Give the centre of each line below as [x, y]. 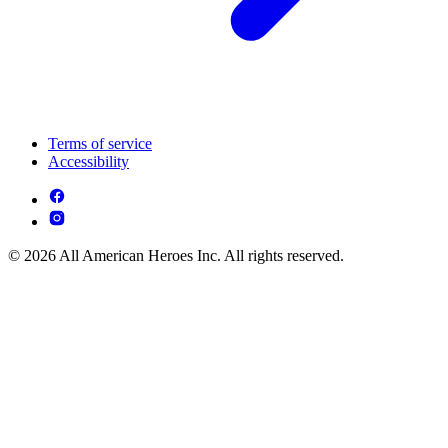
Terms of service [100, 143]
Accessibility [88, 161]
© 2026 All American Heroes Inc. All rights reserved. [176, 255]
